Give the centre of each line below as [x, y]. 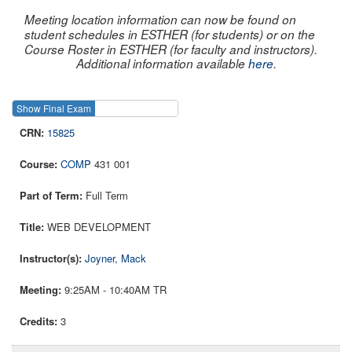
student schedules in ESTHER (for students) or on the [170, 34]
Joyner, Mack [115, 258]
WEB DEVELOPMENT [99, 227]
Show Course [219, 108]
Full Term [107, 196]
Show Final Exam [54, 108]
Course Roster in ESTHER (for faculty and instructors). [171, 49]
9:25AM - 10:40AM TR [115, 290]
